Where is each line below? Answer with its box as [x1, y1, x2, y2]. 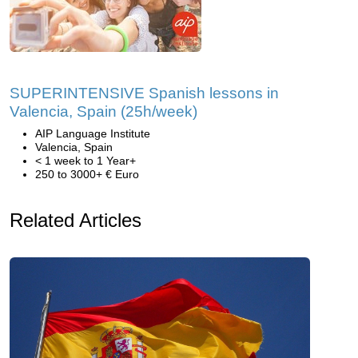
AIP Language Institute [35, 126, 150, 140]
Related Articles [10, 209, 141, 231]
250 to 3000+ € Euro [35, 167, 139, 181]
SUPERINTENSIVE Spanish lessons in [10, 84, 279, 101]
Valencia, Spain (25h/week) [10, 102, 197, 120]
